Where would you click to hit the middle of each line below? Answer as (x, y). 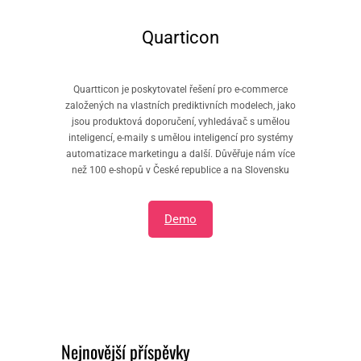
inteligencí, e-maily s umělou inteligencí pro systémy (180, 138)
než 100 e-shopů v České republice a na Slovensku (180, 170)
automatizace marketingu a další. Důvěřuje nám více (180, 154)
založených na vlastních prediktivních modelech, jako (180, 106)
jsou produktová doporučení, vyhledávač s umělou (180, 122)
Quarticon (180, 37)
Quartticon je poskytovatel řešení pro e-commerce (180, 90)
